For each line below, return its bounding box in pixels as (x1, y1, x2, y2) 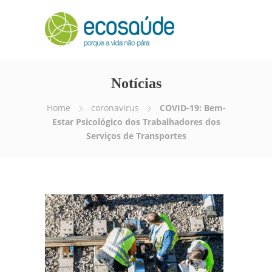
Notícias (110, 75, 161, 91)
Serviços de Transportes (86, 130, 186, 141)
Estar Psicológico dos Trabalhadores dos (52, 116, 220, 127)
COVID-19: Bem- (159, 102, 226, 114)
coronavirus (90, 102, 139, 114)
